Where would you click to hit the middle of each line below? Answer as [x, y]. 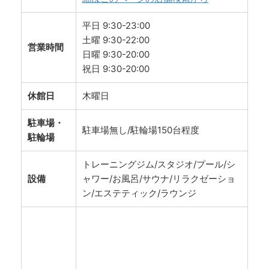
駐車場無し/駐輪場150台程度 [141, 130]
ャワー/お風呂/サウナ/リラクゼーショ [159, 179]
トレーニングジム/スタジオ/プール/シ [159, 165]
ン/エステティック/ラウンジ [139, 193]
